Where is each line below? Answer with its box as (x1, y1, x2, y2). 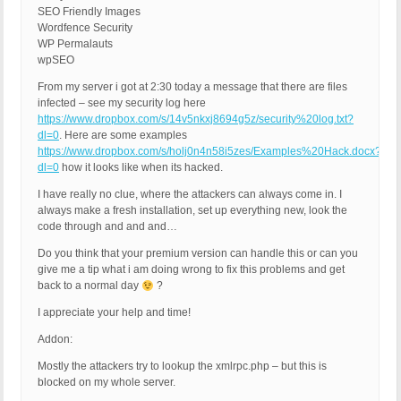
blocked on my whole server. (38, 376, 175, 389)
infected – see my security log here (38, 97, 206, 110)
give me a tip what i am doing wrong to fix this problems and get (38, 263, 345, 277)
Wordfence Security (38, 21, 132, 35)
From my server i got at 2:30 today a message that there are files (38, 81, 347, 94)
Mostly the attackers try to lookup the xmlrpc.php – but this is (38, 360, 327, 373)
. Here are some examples (59, 129, 187, 142)
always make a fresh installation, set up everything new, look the (38, 204, 347, 218)
